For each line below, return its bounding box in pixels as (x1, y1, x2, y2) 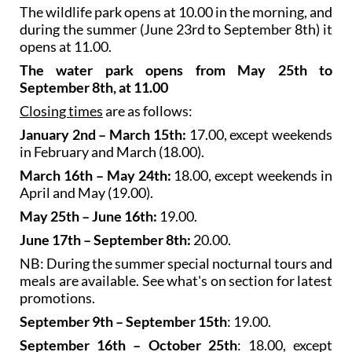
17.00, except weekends (185, 125, 333, 143)
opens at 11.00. (20, 37, 112, 55)
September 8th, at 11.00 (20, 78, 168, 96)
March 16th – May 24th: (20, 166, 171, 184)
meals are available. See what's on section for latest (20, 271, 332, 289)
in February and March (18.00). (20, 142, 204, 160)
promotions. (20, 288, 95, 306)
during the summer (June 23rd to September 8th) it (20, 20, 332, 38)
